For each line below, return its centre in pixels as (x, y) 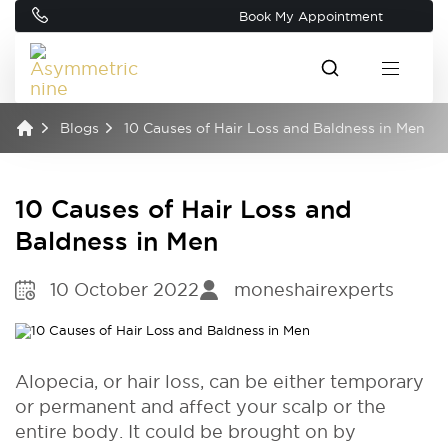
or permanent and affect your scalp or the (200, 406)
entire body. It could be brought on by (185, 431)
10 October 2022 (124, 289)
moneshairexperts (314, 289)
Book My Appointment (311, 15)
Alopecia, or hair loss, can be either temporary (219, 381)
